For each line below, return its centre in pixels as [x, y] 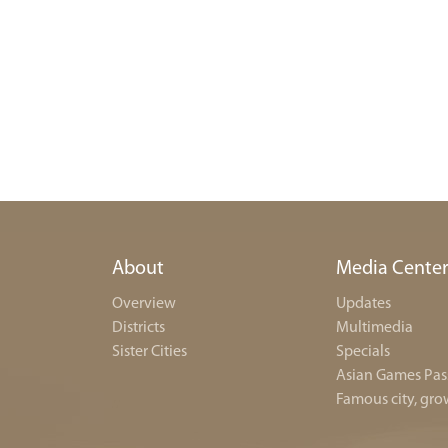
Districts [138, 328]
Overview [144, 304]
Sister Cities [149, 352]
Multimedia [374, 328]
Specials [363, 352]
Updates [363, 304]
